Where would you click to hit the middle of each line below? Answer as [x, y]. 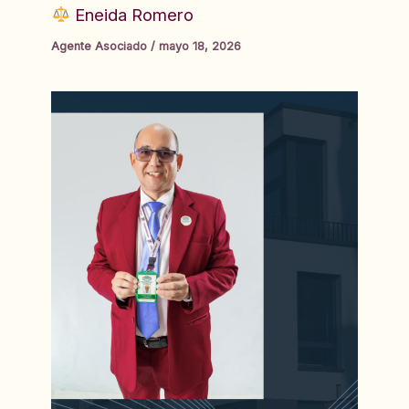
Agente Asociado [100, 46]
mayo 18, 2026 [200, 46]
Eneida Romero [132, 14]
